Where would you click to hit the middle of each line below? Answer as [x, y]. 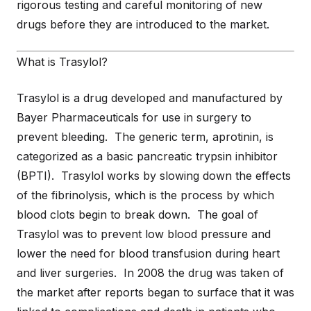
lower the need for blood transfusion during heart [148, 253]
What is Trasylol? [62, 62]
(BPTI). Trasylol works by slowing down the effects [154, 176]
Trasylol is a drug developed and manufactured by [150, 98]
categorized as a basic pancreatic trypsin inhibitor [147, 156]
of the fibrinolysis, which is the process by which [145, 195]
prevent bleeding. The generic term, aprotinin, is [145, 137]
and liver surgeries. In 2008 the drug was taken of [150, 273]
